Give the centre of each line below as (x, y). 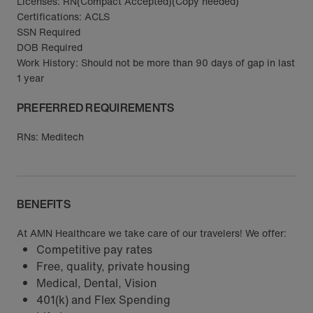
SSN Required (49, 32)
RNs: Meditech (50, 137)
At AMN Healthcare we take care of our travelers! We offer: (152, 233)
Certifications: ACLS (63, 16)
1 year (30, 78)
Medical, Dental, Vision (97, 283)
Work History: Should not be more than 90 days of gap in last (156, 63)
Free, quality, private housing (113, 266)
